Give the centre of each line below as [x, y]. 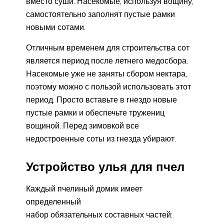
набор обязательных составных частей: [99, 214]
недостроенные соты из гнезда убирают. [101, 139]
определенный [53, 201]
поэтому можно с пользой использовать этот [108, 87]
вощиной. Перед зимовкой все [82, 126]
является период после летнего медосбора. [107, 61]
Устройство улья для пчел [105, 166]
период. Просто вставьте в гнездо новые [101, 100]
